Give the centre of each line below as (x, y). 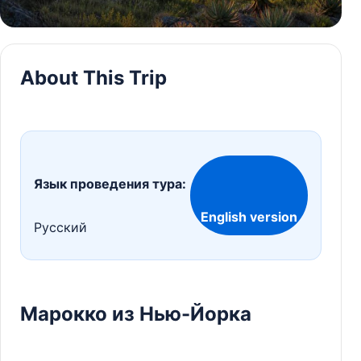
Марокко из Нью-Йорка (136, 313)
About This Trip (93, 77)
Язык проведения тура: (110, 184)
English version (249, 216)
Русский (60, 228)
